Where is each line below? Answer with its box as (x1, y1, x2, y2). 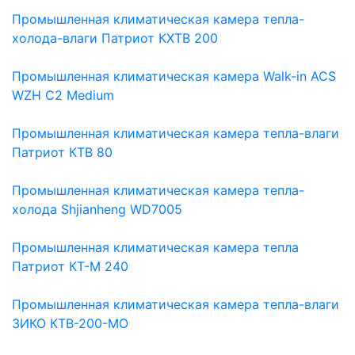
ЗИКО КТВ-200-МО (12, 315, 128, 331)
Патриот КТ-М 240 (12, 258, 128, 274)
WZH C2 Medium (12, 86, 114, 103)
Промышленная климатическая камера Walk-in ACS (12, 67, 336, 84)
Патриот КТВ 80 (12, 143, 113, 160)
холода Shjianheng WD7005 (12, 200, 182, 217)
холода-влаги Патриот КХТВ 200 (12, 29, 218, 46)
